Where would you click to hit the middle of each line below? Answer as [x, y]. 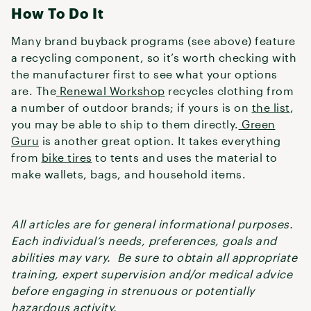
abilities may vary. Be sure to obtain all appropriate [154, 257]
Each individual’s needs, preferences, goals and [144, 241]
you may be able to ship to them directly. [125, 124]
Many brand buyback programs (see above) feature [153, 41]
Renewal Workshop [112, 91]
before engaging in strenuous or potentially [133, 291]
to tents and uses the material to [185, 157]
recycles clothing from [229, 91]
